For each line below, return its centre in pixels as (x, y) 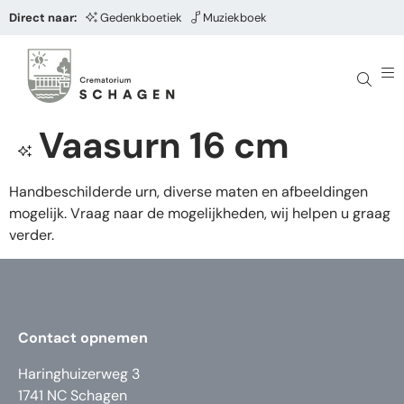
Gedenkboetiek (141, 18)
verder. (32, 235)
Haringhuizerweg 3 (79, 374)
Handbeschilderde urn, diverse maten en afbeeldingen (188, 192)
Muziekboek (235, 18)
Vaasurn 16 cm (164, 145)
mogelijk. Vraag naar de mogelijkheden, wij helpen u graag (200, 213)
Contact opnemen (83, 338)
